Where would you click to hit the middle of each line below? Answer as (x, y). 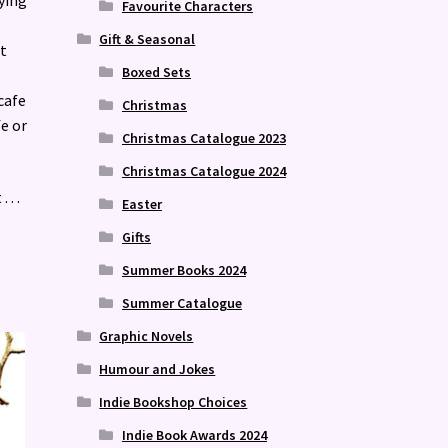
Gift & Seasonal (147, 38)
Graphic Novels (146, 335)
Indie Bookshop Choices (173, 401)
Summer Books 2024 (183, 269)
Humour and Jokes (157, 368)
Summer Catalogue (181, 302)
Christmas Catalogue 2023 (203, 137)
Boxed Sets (156, 71)
